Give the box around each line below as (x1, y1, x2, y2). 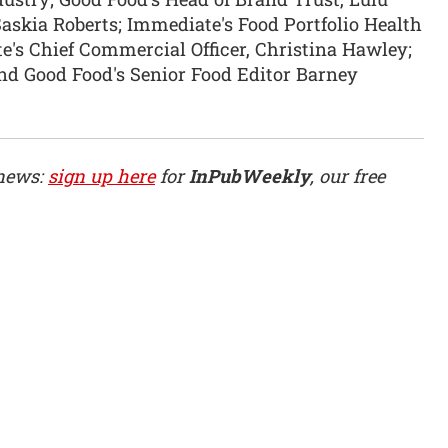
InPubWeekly (189, 164, 310, 189)
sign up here (48, 164, 155, 189)
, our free (310, 164, 385, 189)
